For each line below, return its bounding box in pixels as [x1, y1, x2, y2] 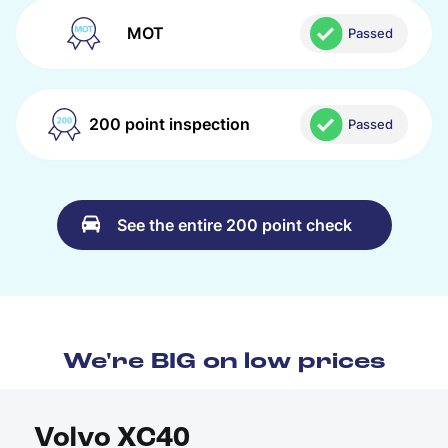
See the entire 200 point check [116, 214, 352, 235]
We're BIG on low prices [62, 350, 386, 374]
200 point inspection [89, 114, 251, 135]
